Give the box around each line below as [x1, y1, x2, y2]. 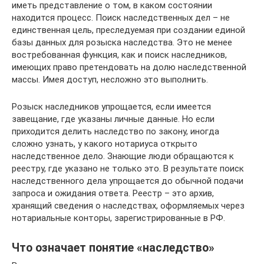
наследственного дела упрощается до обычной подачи [12, 175, 243, 186]
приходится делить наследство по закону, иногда [12, 126, 219, 137]
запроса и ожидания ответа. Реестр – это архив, [12, 187, 214, 199]
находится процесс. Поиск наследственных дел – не [12, 12, 230, 23]
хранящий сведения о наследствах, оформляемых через [12, 200, 245, 211]
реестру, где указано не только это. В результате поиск [12, 163, 244, 174]
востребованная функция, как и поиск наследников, [12, 49, 227, 60]
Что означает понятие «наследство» [12, 241, 214, 255]
